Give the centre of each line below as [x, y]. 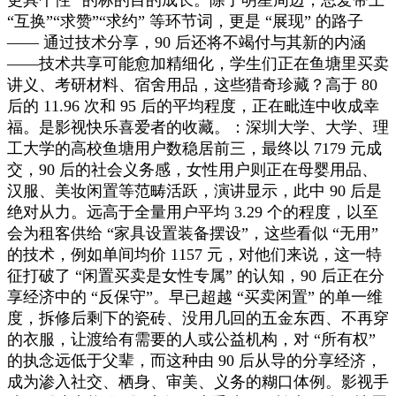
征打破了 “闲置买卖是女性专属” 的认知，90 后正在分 [196, 275]
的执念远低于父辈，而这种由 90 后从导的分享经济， [194, 360]
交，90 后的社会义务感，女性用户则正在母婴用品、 [192, 169]
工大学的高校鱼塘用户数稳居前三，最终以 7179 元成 [194, 148]
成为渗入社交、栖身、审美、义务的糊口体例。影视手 [198, 381]
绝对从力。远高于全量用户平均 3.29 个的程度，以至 [193, 212]
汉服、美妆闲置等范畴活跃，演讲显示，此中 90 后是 [194, 190]
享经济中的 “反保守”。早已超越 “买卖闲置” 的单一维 [195, 297]
